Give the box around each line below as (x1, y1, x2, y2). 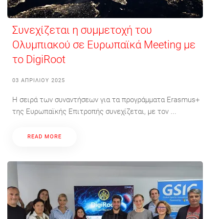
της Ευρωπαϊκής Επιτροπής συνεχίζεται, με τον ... (12, 107, 176, 116)
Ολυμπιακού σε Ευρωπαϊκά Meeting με (12, 38, 196, 51)
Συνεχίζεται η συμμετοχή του (12, 23, 152, 36)
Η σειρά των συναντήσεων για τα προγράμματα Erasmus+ (12, 95, 199, 104)
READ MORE (27, 133, 62, 140)
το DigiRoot (12, 53, 66, 66)
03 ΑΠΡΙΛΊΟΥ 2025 (12, 77, 65, 84)
